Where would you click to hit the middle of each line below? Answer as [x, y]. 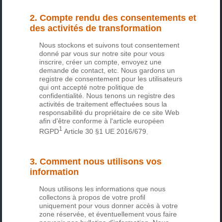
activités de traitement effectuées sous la [103, 104]
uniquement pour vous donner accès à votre [109, 206]
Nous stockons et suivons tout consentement [110, 45]
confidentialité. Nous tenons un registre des [107, 95]
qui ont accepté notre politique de [92, 87]
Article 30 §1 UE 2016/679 [105, 132]
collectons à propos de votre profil [92, 197]
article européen [139, 121]
